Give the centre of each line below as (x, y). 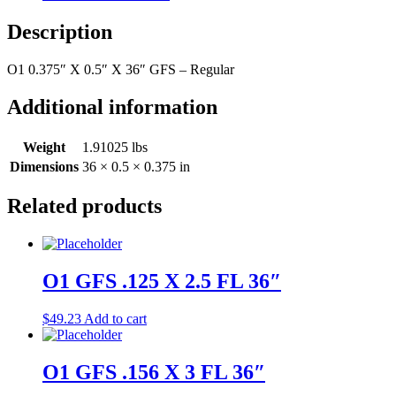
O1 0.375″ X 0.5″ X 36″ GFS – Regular (121, 69)
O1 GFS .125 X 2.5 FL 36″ (162, 282)
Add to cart (115, 319)
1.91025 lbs (115, 147)
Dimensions (44, 166)
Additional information (112, 107)
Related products (84, 206)
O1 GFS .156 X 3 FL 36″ (154, 373)
